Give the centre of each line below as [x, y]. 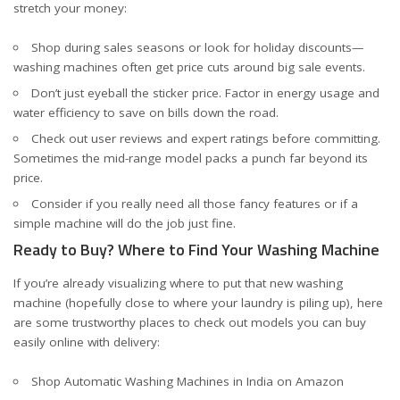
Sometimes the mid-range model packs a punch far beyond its [191, 158]
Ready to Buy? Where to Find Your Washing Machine [196, 250]
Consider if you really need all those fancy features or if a [194, 204]
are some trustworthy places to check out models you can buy [190, 322]
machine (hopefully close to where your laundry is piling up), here [198, 302]
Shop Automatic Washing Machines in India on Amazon [187, 381]
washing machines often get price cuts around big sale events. [189, 67]
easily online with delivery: [87, 342]
